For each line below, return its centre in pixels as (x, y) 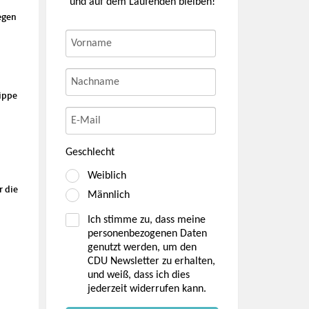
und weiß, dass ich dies (139, 275)
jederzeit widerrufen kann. (147, 289)
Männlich (109, 195)
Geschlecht (90, 152)
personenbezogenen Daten (147, 233)
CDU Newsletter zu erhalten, (151, 261)
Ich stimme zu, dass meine (147, 220)
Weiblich (107, 176)
